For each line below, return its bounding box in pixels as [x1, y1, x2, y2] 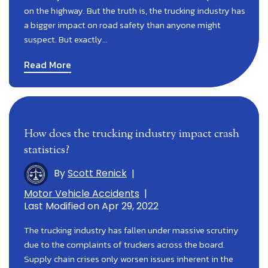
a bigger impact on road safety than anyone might [24, 17, 221, 32]
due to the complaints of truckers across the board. [24, 237, 225, 251]
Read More [24, 57, 71, 72]
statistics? [24, 142, 69, 159]
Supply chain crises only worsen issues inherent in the [24, 251, 233, 266]
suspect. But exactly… [24, 32, 107, 46]
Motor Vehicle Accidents [24, 186, 139, 200]
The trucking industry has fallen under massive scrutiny [24, 223, 239, 237]
